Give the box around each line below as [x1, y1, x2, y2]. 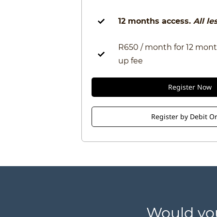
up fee [118, 56, 143, 65]
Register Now [168, 82, 212, 92]
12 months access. [118, 16, 194, 26]
